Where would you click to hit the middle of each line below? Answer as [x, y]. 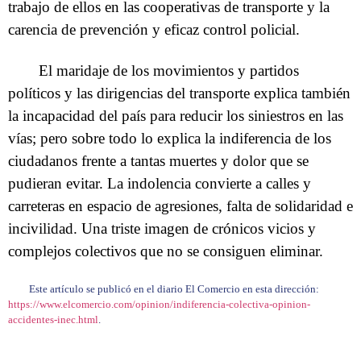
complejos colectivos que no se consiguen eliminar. [166, 251]
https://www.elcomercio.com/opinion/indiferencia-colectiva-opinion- [159, 305]
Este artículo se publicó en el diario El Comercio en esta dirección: [174, 289]
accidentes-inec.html [53, 320]
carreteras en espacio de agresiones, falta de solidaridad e [180, 206]
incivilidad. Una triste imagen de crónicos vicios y [162, 229]
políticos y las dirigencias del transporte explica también [179, 93]
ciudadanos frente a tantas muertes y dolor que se [158, 161]
